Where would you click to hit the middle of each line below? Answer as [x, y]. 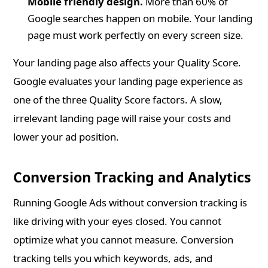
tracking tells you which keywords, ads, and [113, 258]
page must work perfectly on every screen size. [136, 35]
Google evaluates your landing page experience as [128, 81]
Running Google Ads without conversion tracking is [130, 203]
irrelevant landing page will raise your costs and [122, 118]
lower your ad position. [66, 137]
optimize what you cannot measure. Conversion [124, 240]
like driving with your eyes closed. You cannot [118, 221]
